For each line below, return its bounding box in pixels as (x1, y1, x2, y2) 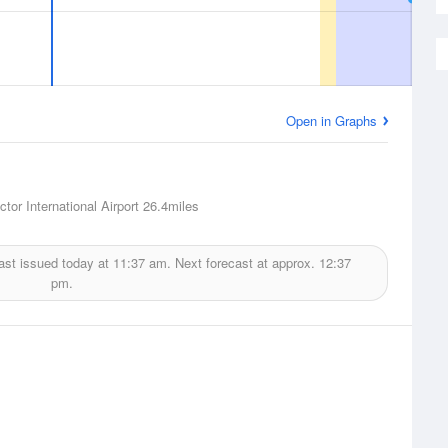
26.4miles (139, 196, 199, 215)
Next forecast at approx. (170, 253, 319, 272)
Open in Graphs (286, 111, 377, 130)
